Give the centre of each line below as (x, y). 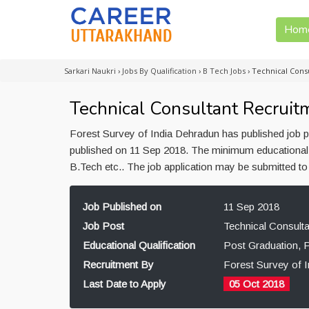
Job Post (103, 226)
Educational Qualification (139, 245)
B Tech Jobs (224, 71)
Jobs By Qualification (159, 71)
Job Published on (122, 207)
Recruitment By (118, 265)
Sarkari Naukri (90, 71)
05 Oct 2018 (256, 284)
